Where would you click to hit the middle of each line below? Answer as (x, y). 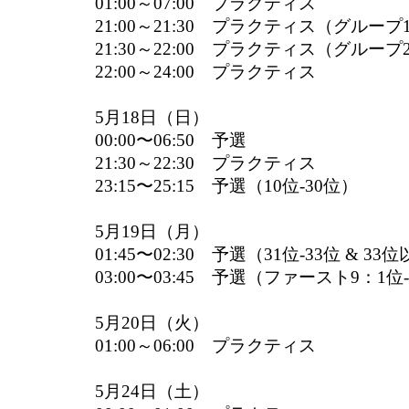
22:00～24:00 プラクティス (205, 72)
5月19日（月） (152, 231)
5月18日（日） (152, 117)
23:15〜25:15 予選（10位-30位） (226, 186)
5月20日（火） (152, 323)
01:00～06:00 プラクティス (205, 346)
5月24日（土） (152, 391)
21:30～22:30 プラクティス (205, 163)
